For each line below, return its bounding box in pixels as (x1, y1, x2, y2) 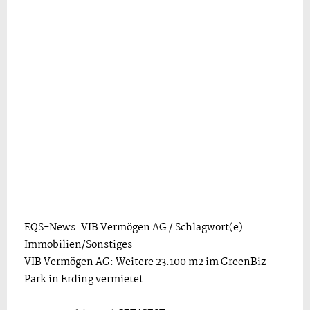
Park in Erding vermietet (24, 271, 143, 288)
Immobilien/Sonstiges (24, 236, 132, 253)
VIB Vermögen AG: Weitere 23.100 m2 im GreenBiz (24, 253, 266, 271)
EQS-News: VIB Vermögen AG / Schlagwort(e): (24, 219, 246, 236)
